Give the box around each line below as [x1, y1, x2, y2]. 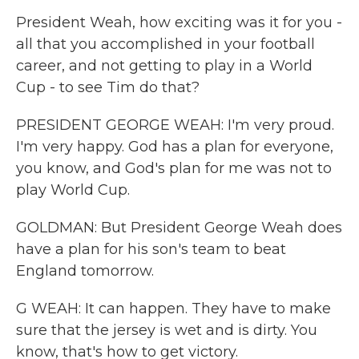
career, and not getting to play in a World [16, 57, 313, 75]
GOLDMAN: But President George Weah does [16, 219, 342, 236]
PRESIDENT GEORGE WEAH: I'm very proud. [16, 116, 334, 134]
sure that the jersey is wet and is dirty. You [16, 321, 317, 339]
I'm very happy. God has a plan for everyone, [16, 138, 333, 155]
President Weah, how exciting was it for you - [16, 14, 342, 31]
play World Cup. [16, 181, 130, 199]
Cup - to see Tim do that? [16, 79, 200, 96]
